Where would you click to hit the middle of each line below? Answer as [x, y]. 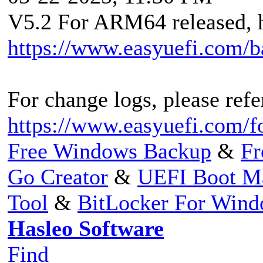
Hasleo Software [86, 228]
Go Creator [58, 176]
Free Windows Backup [109, 151]
